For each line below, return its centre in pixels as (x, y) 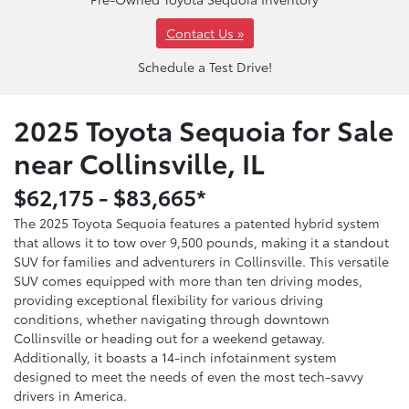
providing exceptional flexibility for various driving (168, 300)
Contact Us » (204, 33)
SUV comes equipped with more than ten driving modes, (188, 281)
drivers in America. (70, 396)
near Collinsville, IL (139, 163)
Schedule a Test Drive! (204, 67)
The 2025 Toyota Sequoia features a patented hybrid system (197, 223)
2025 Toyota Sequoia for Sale (204, 130)
